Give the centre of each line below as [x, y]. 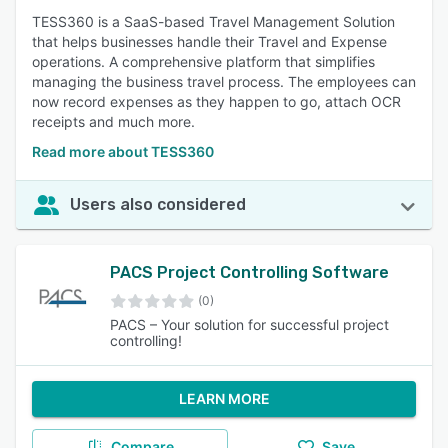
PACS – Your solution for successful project [250, 324]
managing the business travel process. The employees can [224, 81]
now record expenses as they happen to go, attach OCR [216, 101]
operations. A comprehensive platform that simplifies [203, 61]
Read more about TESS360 [123, 151]
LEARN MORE [224, 398]
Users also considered [158, 204]
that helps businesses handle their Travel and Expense [209, 41]
